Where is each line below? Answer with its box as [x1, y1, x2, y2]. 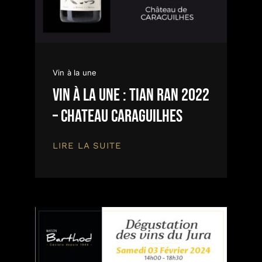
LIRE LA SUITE [53, 140, 122, 151]
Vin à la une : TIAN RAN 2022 [53, 84, 209, 106]
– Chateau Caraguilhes [53, 105, 182, 127]
